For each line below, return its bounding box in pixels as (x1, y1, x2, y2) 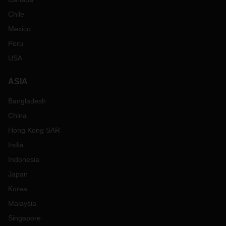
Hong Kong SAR (8, 126, 60, 134)
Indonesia (8, 155, 39, 163)
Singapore (8, 214, 41, 222)
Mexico (8, 25, 31, 33)
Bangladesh (8, 97, 46, 105)
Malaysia (8, 199, 36, 207)
